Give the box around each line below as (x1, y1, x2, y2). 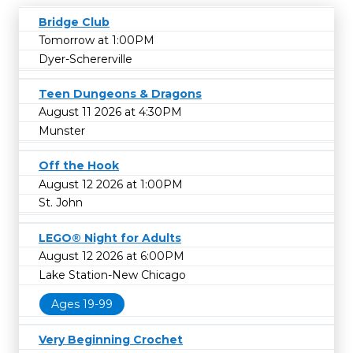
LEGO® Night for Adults (39, 230, 181, 245)
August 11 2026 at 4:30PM (39, 105, 182, 120)
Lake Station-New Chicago (39, 267, 186, 282)
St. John (39, 195, 83, 210)
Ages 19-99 (51, 297, 113, 312)
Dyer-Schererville (39, 51, 132, 66)
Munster (39, 124, 85, 139)
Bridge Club (39, 14, 110, 29)
